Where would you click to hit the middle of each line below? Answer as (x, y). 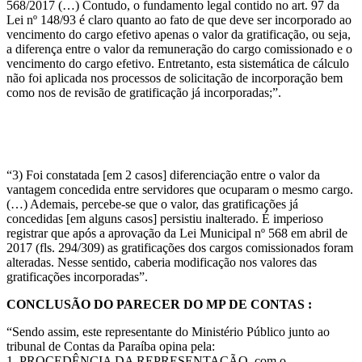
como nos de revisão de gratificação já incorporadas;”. (144, 92)
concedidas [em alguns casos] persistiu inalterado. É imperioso (165, 218)
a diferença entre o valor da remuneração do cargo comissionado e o (179, 48)
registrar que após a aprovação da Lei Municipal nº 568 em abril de (177, 233)
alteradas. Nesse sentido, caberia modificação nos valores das (162, 262)
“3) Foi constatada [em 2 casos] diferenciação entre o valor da (163, 175)
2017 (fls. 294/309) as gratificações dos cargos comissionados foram (180, 247)
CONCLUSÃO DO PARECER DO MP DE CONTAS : (161, 304)
